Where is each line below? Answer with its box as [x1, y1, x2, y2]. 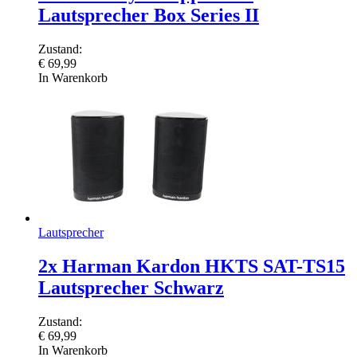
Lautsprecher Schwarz [38, 277, 224, 299]
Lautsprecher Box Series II [38, 5, 259, 26]
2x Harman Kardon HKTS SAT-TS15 [38, 256, 345, 277]
